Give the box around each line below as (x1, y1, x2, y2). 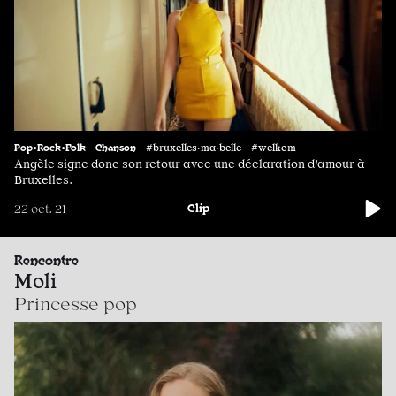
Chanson (95, 141, 136, 154)
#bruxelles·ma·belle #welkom (146, 141, 296, 155)
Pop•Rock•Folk (14, 141, 86, 154)
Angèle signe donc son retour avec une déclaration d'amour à (14, 156, 365, 171)
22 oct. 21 (14, 202, 66, 217)
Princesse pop (14, 293, 137, 316)
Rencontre (14, 251, 79, 269)
